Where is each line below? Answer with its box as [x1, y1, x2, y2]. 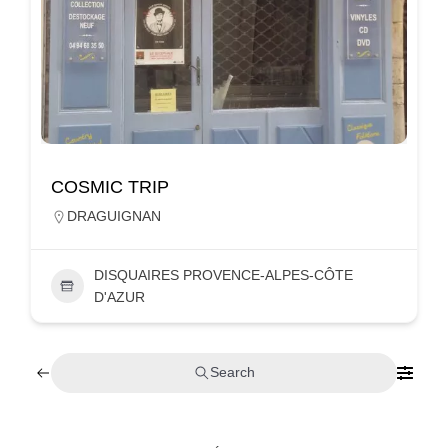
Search [209, 364, 255, 381]
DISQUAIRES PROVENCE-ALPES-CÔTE [93, 266, 353, 283]
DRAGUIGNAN [67, 207, 161, 224]
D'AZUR [93, 288, 145, 305]
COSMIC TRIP [51, 176, 169, 197]
